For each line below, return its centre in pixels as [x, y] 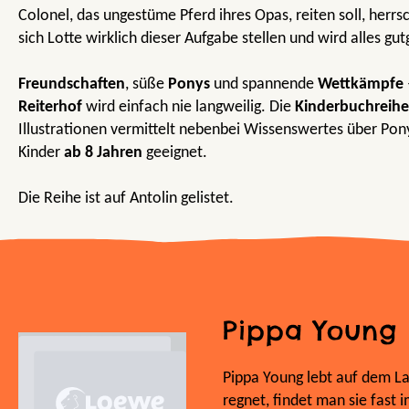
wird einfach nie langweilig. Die [190, 107]
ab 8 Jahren [103, 152]
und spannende [264, 84]
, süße [147, 84]
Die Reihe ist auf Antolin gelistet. [126, 198]
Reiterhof [52, 107]
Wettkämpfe [361, 84]
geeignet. [175, 152]
